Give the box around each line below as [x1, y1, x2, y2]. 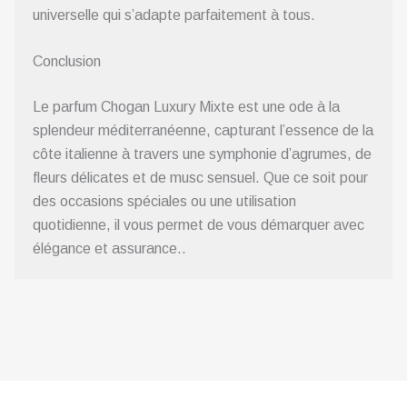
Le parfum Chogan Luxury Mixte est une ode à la [33, 99, 340, 115]
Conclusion [33, 54, 101, 70]
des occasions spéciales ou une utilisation [33, 194, 296, 210]
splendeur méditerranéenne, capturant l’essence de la [33, 123, 373, 139]
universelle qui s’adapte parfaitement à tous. [33, 6, 315, 23]
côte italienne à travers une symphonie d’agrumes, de [33, 146, 372, 163]
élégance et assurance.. [33, 241, 186, 257]
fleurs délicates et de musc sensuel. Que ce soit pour [33, 170, 368, 186]
